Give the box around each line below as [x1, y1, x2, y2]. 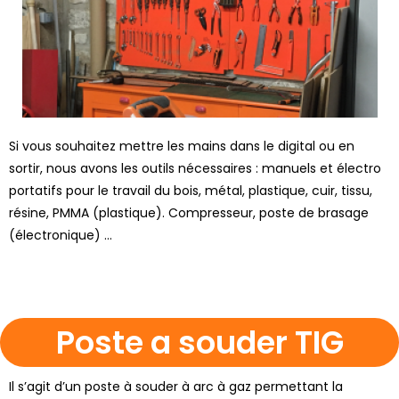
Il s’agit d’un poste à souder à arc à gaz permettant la [9, 377, 343, 395]
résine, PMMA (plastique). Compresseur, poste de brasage [9, 203, 369, 222]
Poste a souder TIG [55, 320, 344, 364]
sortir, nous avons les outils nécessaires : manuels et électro [9, 159, 381, 177]
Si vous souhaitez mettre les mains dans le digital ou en [9, 136, 354, 155]
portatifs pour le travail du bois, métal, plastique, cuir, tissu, [9, 181, 372, 199]
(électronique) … [9, 225, 112, 244]
